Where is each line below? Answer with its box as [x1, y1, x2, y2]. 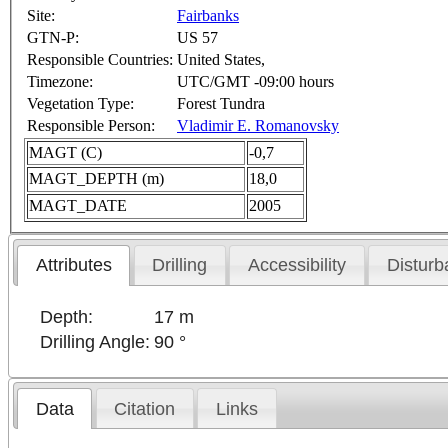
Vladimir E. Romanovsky [177, 117, 339, 135]
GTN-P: [27, 29, 79, 47]
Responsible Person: [27, 117, 155, 135]
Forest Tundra [177, 95, 265, 113]
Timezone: [27, 73, 93, 91]
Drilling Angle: [40, 331, 151, 352]
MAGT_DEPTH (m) [29, 170, 164, 188]
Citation [114, 398, 176, 419]
